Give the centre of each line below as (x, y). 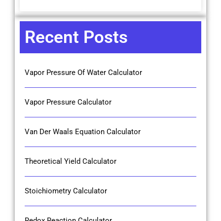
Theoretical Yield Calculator (71, 161)
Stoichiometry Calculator (66, 191)
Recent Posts (76, 37)
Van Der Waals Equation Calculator (83, 131)
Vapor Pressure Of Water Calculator (83, 72)
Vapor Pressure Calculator (68, 102)
